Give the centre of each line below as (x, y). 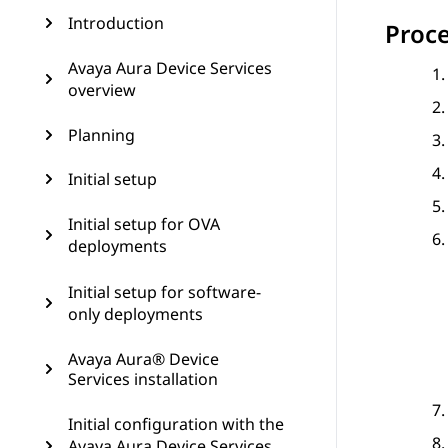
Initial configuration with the (176, 424)
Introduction (116, 23)
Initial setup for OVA (144, 224)
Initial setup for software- (164, 292)
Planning (101, 135)
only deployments (135, 314)
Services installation (143, 379)
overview (102, 90)
